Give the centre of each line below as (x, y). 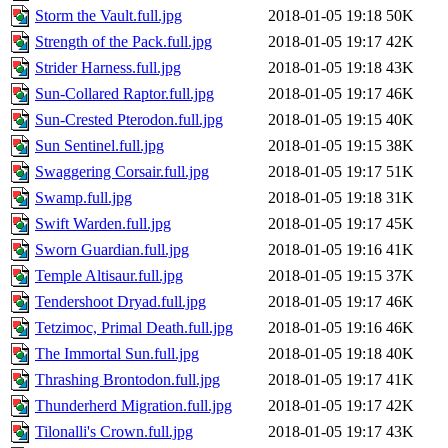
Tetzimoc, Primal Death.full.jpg (134, 328)
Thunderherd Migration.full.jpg (133, 406)
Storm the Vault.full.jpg (108, 16)
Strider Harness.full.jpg (108, 68)
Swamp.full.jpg (83, 198)
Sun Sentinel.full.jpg (99, 146)
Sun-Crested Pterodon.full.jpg (129, 120)
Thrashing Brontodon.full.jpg (127, 380)
